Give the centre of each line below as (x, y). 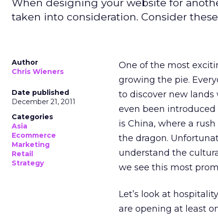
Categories (32, 117)
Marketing (31, 145)
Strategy (28, 163)
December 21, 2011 (44, 102)
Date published (40, 92)
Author (25, 62)
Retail (22, 154)
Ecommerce (34, 135)
